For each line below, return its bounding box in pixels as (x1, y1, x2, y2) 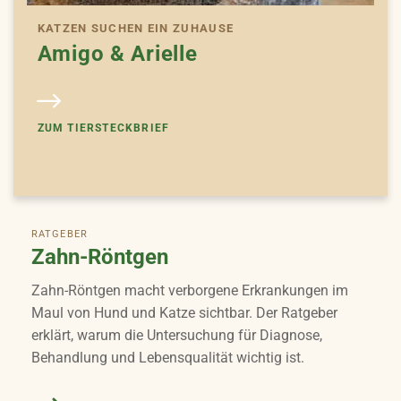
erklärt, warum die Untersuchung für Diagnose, (31, 327, 322, 345)
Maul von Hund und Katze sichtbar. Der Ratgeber (31, 304, 337, 322)
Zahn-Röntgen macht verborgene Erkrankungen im (31, 282, 348, 300)
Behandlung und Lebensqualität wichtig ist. (31, 349, 304, 367)
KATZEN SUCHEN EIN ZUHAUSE (37, 21, 235, 36)
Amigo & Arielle (37, 41, 198, 67)
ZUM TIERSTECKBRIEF (37, 122, 170, 135)
